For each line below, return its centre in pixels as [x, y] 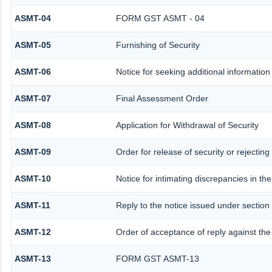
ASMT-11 [32, 206]
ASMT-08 [32, 125]
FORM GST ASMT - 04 [160, 19]
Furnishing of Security [158, 45]
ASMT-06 [32, 72]
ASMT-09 [32, 152]
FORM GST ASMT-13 [157, 259]
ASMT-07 [32, 99]
